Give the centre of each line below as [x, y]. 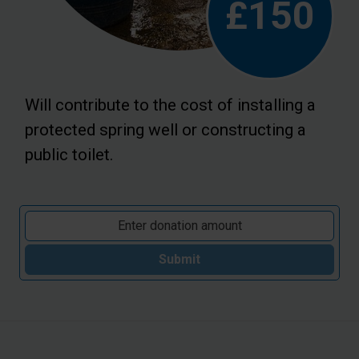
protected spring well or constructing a [165, 129]
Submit [179, 259]
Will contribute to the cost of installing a [170, 105]
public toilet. [69, 154]
